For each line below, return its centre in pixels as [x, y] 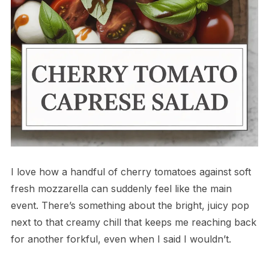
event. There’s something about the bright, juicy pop [130, 205]
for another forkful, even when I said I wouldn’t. [121, 239]
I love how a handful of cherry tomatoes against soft [131, 171]
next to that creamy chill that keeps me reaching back [133, 222]
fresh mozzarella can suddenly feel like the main [121, 188]
